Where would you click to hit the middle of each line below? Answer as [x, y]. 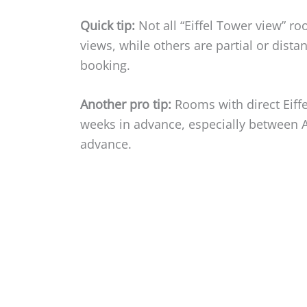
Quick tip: [108, 25]
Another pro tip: [126, 105]
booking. [105, 65]
